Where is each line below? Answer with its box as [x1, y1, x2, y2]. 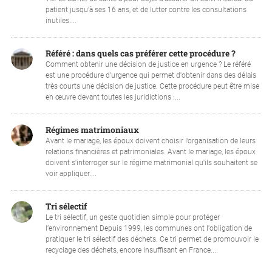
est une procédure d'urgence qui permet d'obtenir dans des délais [45, 70, 256, 80]
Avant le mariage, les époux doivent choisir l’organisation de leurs [45, 136, 256, 145]
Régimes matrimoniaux [45, 124, 139, 135]
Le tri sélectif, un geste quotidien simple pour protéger [45, 213, 220, 222]
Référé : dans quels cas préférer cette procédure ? [45, 47, 236, 59]
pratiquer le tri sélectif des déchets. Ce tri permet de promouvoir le [45, 235, 259, 243]
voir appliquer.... [45, 169, 97, 178]
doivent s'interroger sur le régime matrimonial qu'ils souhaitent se [45, 158, 257, 167]
